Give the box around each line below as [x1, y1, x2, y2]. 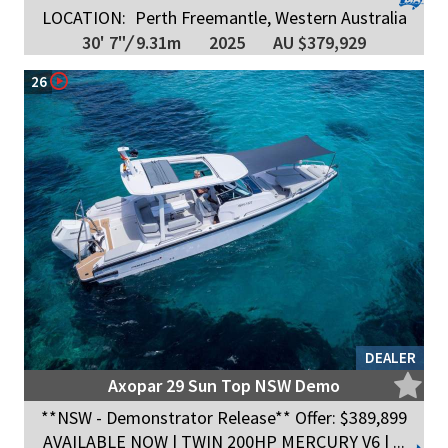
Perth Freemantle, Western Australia [130, 5, 407, 29]
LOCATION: [41, 5, 126, 29]
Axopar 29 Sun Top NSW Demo [108, 374, 340, 398]
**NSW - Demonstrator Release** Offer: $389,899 [41, 406, 407, 430]
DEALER [365, 348, 416, 368]
